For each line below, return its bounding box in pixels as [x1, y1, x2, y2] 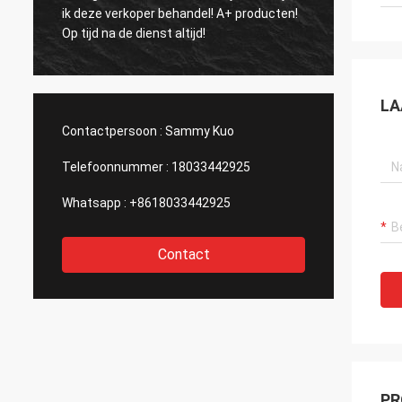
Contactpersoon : [62, 124, 162, 138]
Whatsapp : [62, 196, 127, 210]
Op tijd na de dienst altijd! [62, 25, 205, 40]
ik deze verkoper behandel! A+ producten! [62, 5, 298, 21]
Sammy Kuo [165, 124, 234, 138]
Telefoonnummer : [62, 160, 169, 174]
